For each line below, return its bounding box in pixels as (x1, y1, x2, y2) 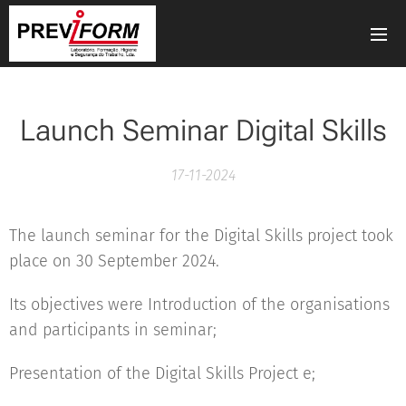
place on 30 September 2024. (9, 251, 219, 271)
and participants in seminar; (9, 320, 217, 340)
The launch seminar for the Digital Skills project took (9, 226, 393, 246)
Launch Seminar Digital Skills (19, 113, 387, 148)
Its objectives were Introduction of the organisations (9, 295, 390, 314)
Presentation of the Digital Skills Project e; (9, 363, 315, 383)
